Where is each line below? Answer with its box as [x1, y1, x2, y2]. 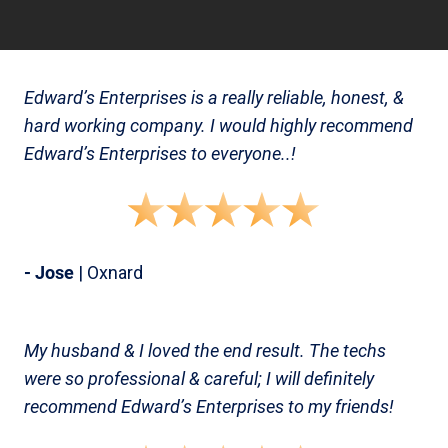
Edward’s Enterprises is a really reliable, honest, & [24, 87, 404, 108]
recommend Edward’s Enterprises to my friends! [24, 396, 394, 417]
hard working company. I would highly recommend [24, 115, 413, 136]
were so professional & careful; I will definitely [24, 368, 374, 389]
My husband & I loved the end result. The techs [24, 340, 386, 361]
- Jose [24, 262, 74, 283]
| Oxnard [74, 262, 143, 283]
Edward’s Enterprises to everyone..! [24, 143, 296, 164]
